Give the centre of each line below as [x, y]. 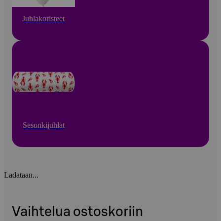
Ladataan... [21, 175]
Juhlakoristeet [43, 18]
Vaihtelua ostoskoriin [77, 212]
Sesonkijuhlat [43, 125]
